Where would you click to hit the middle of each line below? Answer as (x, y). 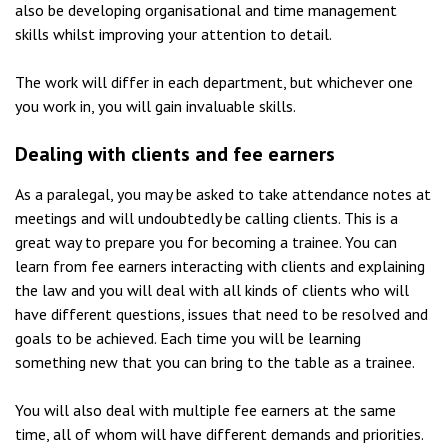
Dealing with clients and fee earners (175, 153)
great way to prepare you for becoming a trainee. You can (206, 241)
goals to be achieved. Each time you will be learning (188, 337)
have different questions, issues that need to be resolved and (221, 313)
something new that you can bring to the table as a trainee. (215, 361)
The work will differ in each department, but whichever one (214, 81)
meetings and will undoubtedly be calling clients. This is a (206, 217)
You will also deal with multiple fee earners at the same (205, 409)
